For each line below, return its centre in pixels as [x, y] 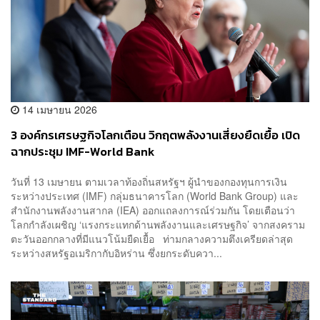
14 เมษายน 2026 [58, 110]
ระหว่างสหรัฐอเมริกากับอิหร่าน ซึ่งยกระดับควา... [116, 252]
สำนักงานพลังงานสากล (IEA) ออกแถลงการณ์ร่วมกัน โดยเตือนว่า [153, 210]
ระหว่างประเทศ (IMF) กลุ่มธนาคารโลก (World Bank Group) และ [155, 195]
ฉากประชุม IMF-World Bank [83, 152]
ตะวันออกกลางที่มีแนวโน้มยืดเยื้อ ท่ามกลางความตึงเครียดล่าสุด [152, 238]
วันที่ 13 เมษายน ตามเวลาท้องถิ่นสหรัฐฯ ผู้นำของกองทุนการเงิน [149, 181]
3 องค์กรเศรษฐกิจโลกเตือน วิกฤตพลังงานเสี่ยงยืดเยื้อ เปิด [155, 136]
